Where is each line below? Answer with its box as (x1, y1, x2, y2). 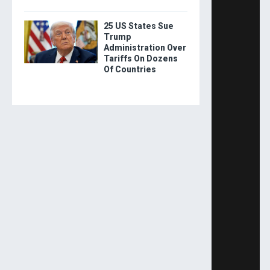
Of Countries (103, 64, 156, 75)
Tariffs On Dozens (103, 54, 178, 64)
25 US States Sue (103, 21, 174, 31)
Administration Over (103, 43, 186, 53)
